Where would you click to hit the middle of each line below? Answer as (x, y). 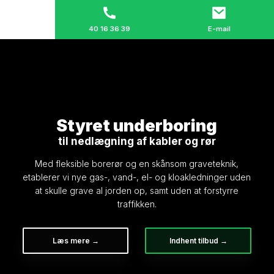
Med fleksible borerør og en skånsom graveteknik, (137, 164)
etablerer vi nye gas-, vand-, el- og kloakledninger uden (137, 177)
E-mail (219, 29)
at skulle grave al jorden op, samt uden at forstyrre (137, 191)
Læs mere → (76, 241)
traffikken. (137, 204)
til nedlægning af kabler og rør (137, 141)
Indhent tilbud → (198, 241)
